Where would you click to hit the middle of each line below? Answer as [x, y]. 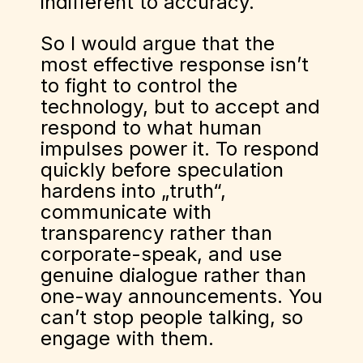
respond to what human [151, 128]
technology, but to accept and [180, 107]
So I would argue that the [158, 43]
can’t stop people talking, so [172, 317]
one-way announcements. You [181, 296]
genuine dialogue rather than [173, 275]
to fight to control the [139, 85]
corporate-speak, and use [161, 254]
